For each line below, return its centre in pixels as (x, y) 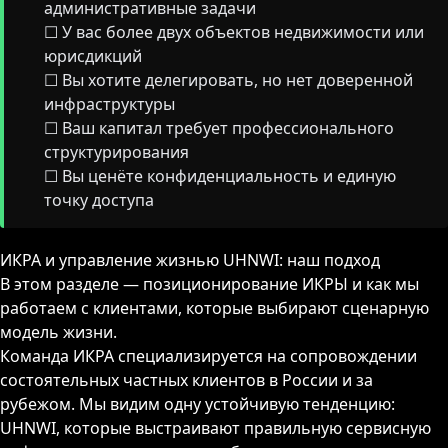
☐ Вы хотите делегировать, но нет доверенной (228, 80)
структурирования (116, 152)
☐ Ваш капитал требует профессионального (219, 128)
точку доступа (99, 200)
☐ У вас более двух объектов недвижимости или (234, 32)
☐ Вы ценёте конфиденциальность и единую (220, 176)
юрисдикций (93, 56)
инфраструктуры (109, 104)
